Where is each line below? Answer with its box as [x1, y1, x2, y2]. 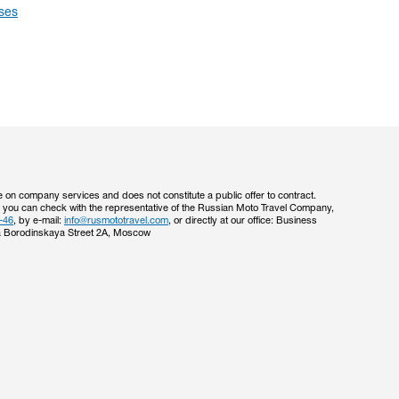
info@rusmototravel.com [64, 216, 168, 225]
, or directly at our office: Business [168, 216, 317, 225]
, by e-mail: [13, 216, 64, 225]
